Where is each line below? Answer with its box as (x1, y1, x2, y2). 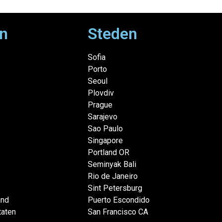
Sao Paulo (87, 123, 123, 133)
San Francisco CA (87, 207, 148, 217)
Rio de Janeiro (87, 171, 138, 181)
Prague (87, 100, 112, 110)
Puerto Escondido (87, 195, 150, 205)
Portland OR (87, 147, 129, 157)
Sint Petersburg (87, 183, 142, 193)
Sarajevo (87, 111, 117, 121)
